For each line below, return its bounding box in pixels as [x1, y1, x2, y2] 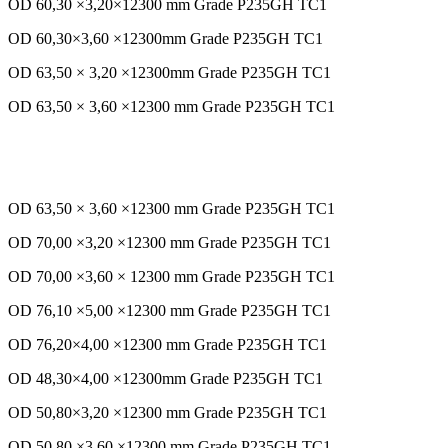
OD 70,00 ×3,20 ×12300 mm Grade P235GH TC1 [8, 234, 331, 252]
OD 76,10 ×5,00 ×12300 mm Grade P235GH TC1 [8, 302, 331, 320]
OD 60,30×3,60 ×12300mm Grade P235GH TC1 [8, 30, 323, 48]
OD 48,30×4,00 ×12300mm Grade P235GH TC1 [8, 370, 323, 388]
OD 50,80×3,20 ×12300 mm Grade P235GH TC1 [8, 404, 327, 422]
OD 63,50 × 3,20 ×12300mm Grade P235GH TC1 [8, 64, 331, 82]
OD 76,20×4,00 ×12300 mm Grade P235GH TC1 [8, 336, 327, 354]
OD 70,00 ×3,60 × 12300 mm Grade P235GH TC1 [8, 268, 335, 286]
